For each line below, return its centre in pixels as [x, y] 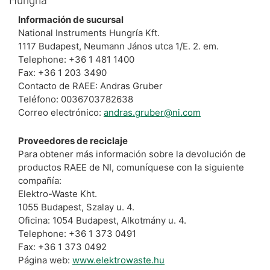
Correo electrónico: [61, 112]
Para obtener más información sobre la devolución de [132, 154]
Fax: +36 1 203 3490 [62, 73]
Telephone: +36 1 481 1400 [76, 59]
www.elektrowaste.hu [118, 260]
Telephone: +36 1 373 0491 [77, 234]
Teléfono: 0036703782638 [76, 99]
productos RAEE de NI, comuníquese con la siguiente [131, 167]
